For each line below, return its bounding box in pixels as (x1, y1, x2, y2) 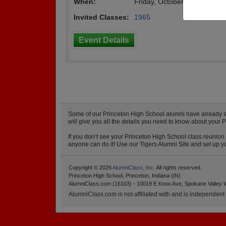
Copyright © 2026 (69, 164, 112, 171)
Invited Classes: (74, 13, 129, 21)
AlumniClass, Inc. (112, 164, 155, 171)
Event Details (79, 36, 129, 44)
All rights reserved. (155, 164, 202, 171)
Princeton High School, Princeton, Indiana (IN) (69, 173, 181, 179)
